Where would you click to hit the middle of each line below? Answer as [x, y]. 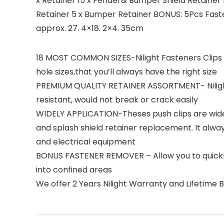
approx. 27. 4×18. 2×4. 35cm [90, 28]
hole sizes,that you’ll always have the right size [126, 72]
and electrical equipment [86, 142]
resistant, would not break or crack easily [117, 100]
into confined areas [74, 170]
